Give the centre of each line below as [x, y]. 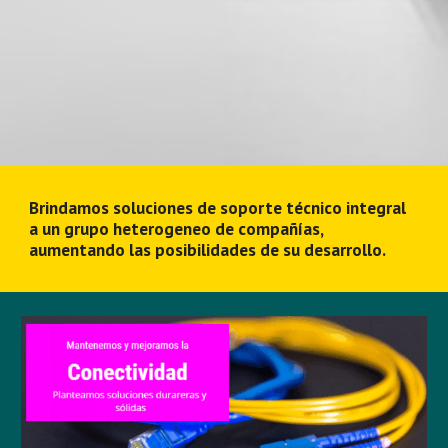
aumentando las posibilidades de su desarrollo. [208, 249]
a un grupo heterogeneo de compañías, [176, 228]
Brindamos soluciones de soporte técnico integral [218, 207]
